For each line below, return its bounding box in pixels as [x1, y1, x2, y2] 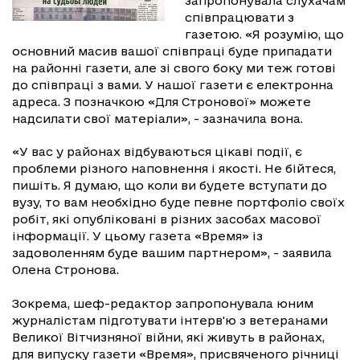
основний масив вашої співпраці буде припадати [12, 44, 332, 58]
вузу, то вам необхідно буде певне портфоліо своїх [12, 195, 345, 209]
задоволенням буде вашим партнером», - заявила [12, 246, 332, 260]
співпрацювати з [185, 10, 294, 24]
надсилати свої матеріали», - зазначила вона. [12, 112, 309, 125]
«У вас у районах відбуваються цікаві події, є [12, 145, 302, 158]
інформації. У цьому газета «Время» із [12, 229, 263, 243]
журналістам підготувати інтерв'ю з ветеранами [12, 313, 328, 327]
